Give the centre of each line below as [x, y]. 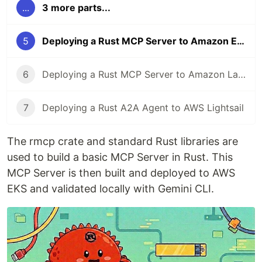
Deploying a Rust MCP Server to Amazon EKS [241, 41]
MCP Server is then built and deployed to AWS [121, 173]
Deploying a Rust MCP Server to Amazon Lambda [242, 74]
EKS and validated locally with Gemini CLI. [111, 189]
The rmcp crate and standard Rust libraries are [123, 141]
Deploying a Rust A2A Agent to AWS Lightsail [143, 108]
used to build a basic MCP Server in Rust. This [120, 157]
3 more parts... [76, 8]
